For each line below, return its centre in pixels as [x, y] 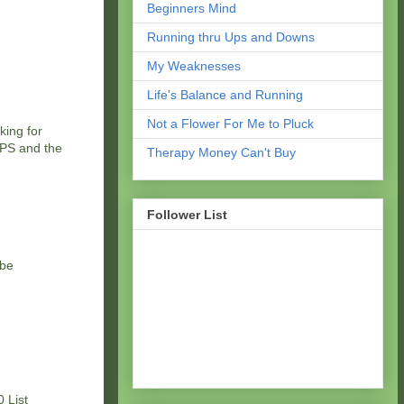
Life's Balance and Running [225, 95]
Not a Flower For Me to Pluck [230, 124]
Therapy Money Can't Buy [221, 153]
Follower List [187, 214]
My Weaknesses [194, 66]
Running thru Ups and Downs [231, 37]
